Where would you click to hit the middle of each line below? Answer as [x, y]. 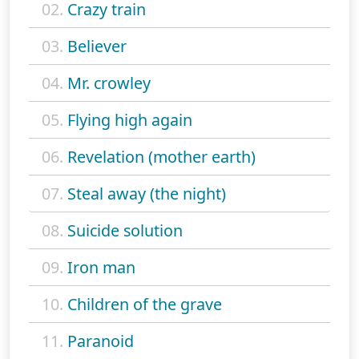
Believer [97, 46]
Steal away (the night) [147, 193]
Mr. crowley [109, 83]
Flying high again [130, 119]
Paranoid [101, 341]
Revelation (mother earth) [161, 156]
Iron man [101, 267]
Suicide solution [125, 230]
